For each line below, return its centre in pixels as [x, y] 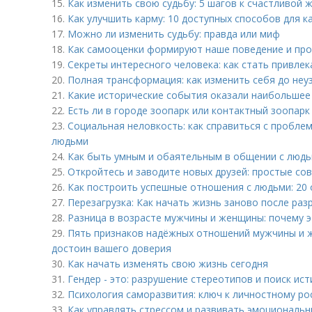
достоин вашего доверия [111, 248]
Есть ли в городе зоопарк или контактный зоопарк [189, 110]
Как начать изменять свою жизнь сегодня [168, 264]
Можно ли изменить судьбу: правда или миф [174, 34]
